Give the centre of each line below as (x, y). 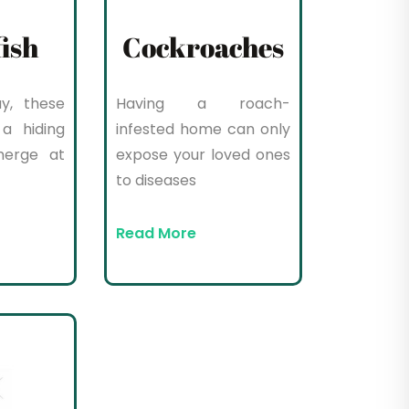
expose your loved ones (203, 155)
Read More (157, 234)
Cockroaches (204, 47)
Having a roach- (203, 104)
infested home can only (203, 130)
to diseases (157, 181)
